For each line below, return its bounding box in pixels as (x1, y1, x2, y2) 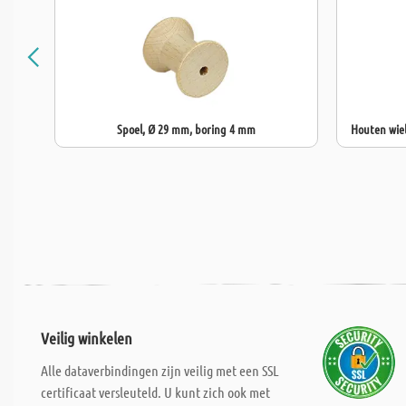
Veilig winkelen (41, 328, 132, 348)
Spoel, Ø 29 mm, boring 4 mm (117, 121, 256, 137)
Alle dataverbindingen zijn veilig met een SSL (41, 362, 279, 379)
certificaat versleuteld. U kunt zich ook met (41, 383, 270, 401)
